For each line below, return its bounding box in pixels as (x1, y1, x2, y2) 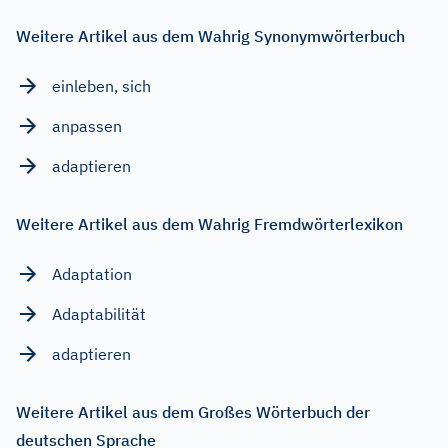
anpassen (52, 115, 122, 136)
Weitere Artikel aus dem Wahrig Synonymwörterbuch (16, 25, 405, 46)
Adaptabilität (52, 303, 146, 324)
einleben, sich (52, 75, 151, 96)
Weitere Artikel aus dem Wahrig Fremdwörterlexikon (16, 213, 403, 234)
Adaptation (52, 263, 132, 284)
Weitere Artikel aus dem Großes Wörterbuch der (16, 401, 370, 422)
